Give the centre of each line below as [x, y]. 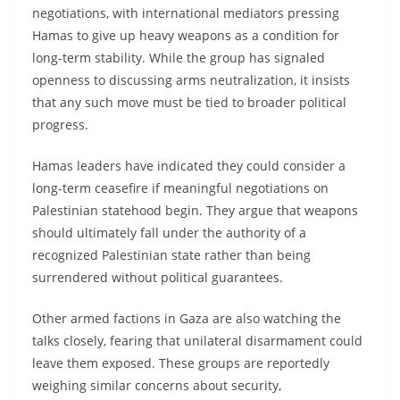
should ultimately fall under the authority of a [169, 232]
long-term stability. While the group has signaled [179, 57]
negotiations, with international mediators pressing [186, 12]
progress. [60, 124]
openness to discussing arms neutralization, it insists [191, 79]
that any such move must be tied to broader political [189, 102]
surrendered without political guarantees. [158, 277]
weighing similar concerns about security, [157, 385]
